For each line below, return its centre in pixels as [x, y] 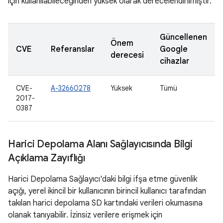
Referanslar [73, 49]
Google [174, 49]
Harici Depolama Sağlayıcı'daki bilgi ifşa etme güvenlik [103, 179]
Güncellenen [183, 37]
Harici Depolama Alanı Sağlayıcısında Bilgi [100, 144]
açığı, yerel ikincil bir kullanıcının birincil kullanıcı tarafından [107, 191]
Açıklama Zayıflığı [47, 158]
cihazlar [174, 61]
